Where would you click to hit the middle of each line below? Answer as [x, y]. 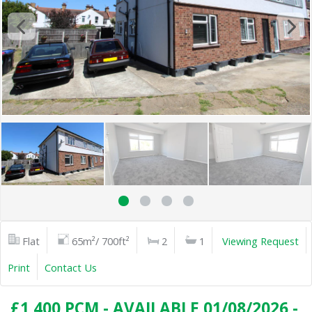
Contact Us [71, 267]
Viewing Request [260, 241]
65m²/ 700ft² [101, 241]
